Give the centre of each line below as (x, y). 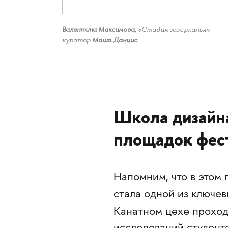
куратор (77, 40)
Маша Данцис (115, 40)
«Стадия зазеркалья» (174, 29)
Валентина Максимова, (100, 29)
